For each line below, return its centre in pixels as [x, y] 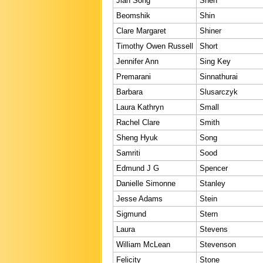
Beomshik [133, 15]
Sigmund [131, 214]
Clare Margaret [141, 31]
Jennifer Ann [137, 61]
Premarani [134, 76]
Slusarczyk [219, 92]
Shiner [210, 31]
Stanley [213, 183]
